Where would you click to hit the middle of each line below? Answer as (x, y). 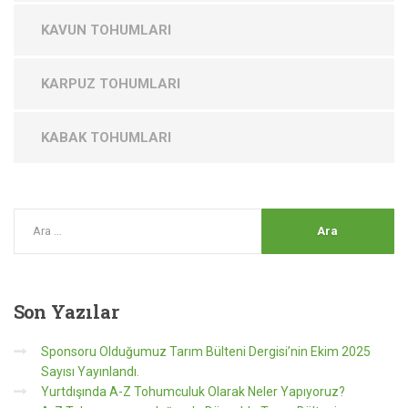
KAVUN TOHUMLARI (106, 30)
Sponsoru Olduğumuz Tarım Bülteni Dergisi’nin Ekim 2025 (206, 351)
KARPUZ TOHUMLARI (111, 83)
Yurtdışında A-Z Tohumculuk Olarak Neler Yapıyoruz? (193, 391)
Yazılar (82, 311)
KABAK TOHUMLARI (106, 137)
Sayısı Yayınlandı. (90, 371)
